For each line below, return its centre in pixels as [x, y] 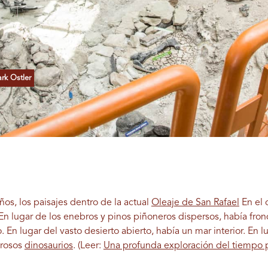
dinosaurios [48, 246]
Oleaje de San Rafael [195, 203]
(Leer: [90, 246]
